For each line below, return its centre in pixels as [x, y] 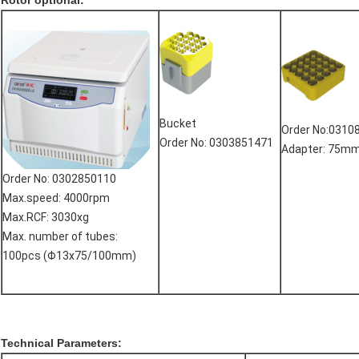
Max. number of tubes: [60, 237]
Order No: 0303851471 [216, 143]
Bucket [178, 124]
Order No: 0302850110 [59, 179]
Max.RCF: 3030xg [46, 218]
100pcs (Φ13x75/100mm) [69, 256]
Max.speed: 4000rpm [56, 198]
